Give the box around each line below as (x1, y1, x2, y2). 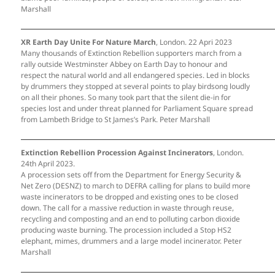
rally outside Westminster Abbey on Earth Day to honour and (21, 58, 228, 69)
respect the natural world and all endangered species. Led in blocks (21, 69, 250, 80)
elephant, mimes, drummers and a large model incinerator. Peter (21, 235, 242, 246)
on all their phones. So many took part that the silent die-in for (21, 91, 231, 103)
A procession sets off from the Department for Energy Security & (21, 169, 242, 180)
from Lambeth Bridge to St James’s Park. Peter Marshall (21, 114, 211, 125)
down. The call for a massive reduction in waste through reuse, (21, 202, 234, 213)
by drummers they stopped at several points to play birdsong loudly (21, 80, 250, 91)
